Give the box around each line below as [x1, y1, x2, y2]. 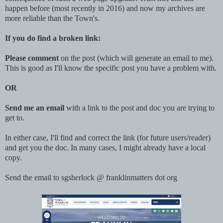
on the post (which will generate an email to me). [59, 53, 214, 62]
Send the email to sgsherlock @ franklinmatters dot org [5, 173, 177, 182]
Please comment [5, 53, 59, 62]
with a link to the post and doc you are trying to [64, 103, 215, 112]
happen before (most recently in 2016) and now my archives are [5, 3, 205, 12]
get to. [5, 113, 24, 122]
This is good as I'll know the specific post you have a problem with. [5, 63, 217, 72]
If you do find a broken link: [5, 33, 103, 42]
